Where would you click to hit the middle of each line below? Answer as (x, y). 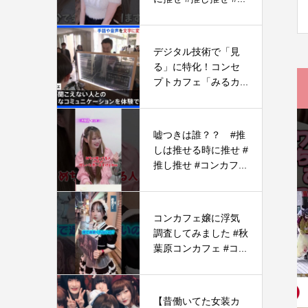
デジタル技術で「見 (197, 52)
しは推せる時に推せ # (201, 150)
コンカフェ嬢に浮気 (197, 218)
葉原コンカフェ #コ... (200, 248)
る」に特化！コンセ (197, 67)
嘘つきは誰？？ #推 (199, 135)
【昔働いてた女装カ (197, 301)
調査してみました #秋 (201, 233)
